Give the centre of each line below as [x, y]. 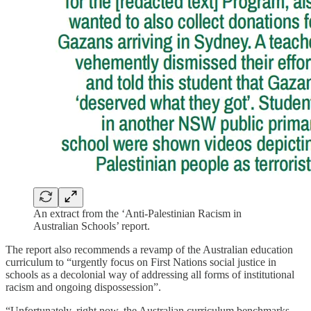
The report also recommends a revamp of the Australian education [149, 250]
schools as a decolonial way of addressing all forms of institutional [150, 275]
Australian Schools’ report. [92, 226]
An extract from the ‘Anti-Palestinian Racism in [137, 214]
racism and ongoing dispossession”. [83, 287]
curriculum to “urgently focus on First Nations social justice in [141, 262]
